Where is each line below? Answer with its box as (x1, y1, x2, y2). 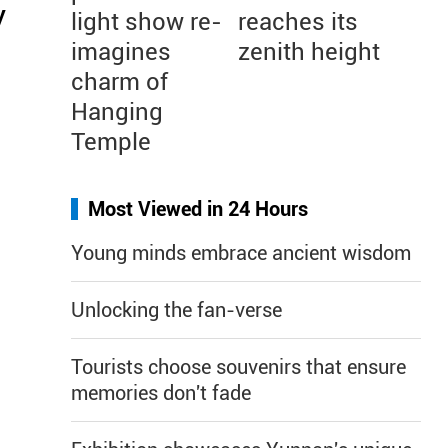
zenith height (238, 38, 380, 66)
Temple (71, 128, 151, 156)
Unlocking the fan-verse (71, 298, 282, 322)
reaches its (238, 8, 358, 36)
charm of (71, 68, 168, 96)
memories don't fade (71, 381, 251, 405)
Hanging (71, 98, 163, 126)
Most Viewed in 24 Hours (88, 197, 308, 221)
